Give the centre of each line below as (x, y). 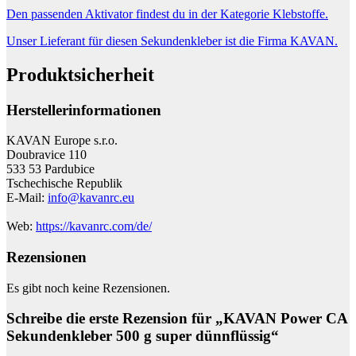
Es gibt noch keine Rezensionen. (88, 288)
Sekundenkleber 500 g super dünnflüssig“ (143, 336)
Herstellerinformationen (84, 110)
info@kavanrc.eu (91, 198)
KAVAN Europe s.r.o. (62, 141)
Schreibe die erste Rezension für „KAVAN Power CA (177, 319)
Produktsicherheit (80, 74)
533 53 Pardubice (50, 169)
